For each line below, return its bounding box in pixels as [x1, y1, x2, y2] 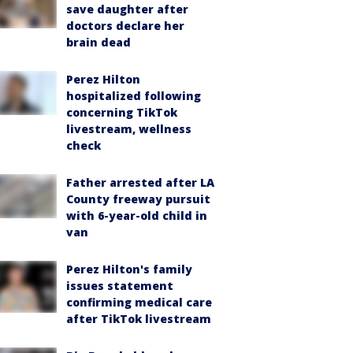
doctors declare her [66, 18, 184, 33]
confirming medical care [66, 295, 212, 310]
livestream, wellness [66, 121, 191, 136]
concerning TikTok [66, 105, 177, 120]
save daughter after [66, 2, 188, 17]
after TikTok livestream [66, 311, 211, 326]
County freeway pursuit [66, 191, 210, 206]
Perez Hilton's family [66, 262, 192, 277]
